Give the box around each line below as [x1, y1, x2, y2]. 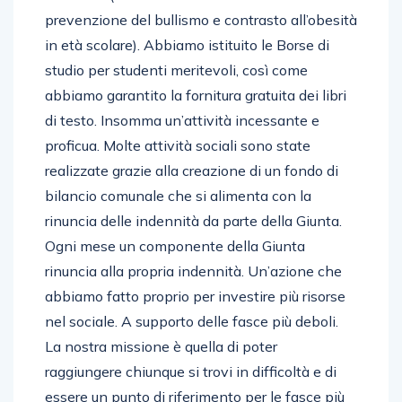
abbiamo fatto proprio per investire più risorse [45, 286, 345, 305]
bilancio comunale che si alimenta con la [45, 186, 311, 205]
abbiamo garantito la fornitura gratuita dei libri [45, 85, 346, 104]
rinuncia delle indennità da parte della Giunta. [45, 211, 342, 230]
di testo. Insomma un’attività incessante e [45, 110, 319, 129]
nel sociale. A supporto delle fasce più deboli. [45, 311, 338, 330]
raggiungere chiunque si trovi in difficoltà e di [45, 362, 336, 380]
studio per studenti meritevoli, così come [45, 60, 308, 79]
